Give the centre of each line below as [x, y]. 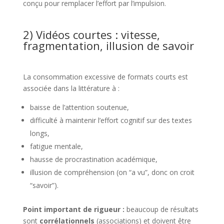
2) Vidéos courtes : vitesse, [91, 34]
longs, [39, 133]
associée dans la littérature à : [71, 88]
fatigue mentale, [56, 146]
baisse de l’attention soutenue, [79, 107]
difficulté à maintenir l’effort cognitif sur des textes [111, 120]
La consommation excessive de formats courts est [105, 77]
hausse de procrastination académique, [93, 159]
